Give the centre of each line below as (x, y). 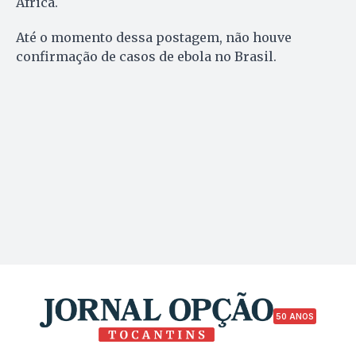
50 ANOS (295, 317)
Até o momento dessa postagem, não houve (154, 37)
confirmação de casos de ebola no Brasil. (146, 56)
